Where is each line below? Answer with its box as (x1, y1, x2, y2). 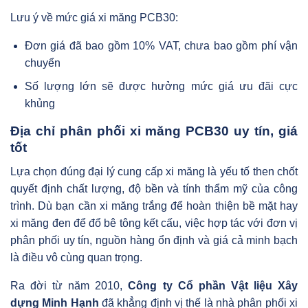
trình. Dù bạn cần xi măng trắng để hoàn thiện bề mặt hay (10, 199, 298, 212)
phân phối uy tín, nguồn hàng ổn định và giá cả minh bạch (10, 234, 298, 246)
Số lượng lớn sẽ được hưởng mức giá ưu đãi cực (24, 80, 298, 93)
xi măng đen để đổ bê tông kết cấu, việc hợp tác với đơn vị (10, 217, 298, 229)
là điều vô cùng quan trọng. (10, 251, 142, 263)
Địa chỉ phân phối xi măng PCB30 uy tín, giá (10, 124, 298, 139)
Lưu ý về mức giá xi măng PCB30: (10, 11, 178, 23)
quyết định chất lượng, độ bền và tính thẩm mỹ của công (10, 182, 298, 195)
